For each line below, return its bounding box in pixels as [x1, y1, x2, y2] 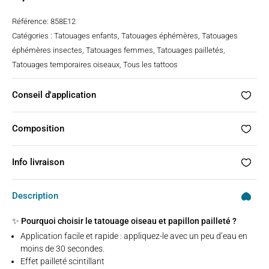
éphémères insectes [12, 46, 82, 55]
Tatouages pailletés [157, 46, 223, 55]
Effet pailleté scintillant [20, 256, 104, 266]
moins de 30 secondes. [20, 244, 104, 253]
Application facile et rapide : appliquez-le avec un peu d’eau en [20, 231, 247, 241]
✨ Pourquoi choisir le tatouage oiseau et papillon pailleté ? [12, 216, 237, 226]
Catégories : [12, 31, 54, 40]
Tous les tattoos [123, 60, 178, 69]
